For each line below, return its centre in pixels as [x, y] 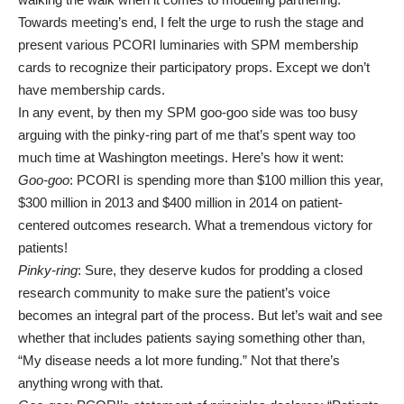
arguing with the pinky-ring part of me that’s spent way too [187, 135]
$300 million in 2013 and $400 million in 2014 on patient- [180, 202]
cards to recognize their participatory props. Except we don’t [194, 67]
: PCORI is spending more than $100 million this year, [226, 180]
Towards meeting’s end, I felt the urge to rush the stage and [191, 22]
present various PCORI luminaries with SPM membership [188, 45]
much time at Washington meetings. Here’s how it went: [181, 157]
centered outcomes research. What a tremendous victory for [195, 225]
